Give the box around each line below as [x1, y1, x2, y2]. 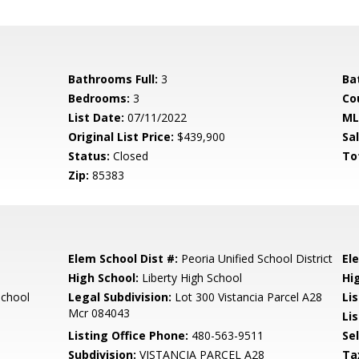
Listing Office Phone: [68, 328, 189, 343]
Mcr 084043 [68, 305, 131, 321]
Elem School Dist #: [68, 251, 179, 266]
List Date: [68, 110, 125, 125]
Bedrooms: [68, 91, 131, 106]
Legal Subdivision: [68, 289, 172, 305]
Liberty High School [139, 270, 243, 285]
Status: [68, 148, 111, 163]
